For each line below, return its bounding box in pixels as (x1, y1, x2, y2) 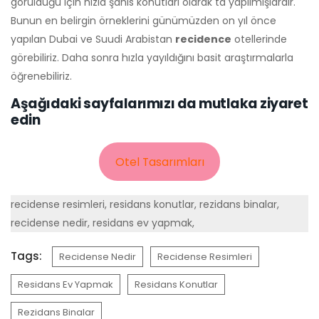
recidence (175, 32, 231, 46)
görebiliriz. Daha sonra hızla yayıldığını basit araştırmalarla (11, 51, 293, 65)
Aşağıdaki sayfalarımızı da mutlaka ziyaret (11, 94, 308, 113)
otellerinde (231, 32, 287, 46)
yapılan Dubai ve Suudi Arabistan (11, 32, 175, 46)
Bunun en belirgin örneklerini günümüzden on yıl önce (11, 14, 276, 28)
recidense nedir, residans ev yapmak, (11, 216, 194, 230)
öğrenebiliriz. (11, 69, 72, 83)
